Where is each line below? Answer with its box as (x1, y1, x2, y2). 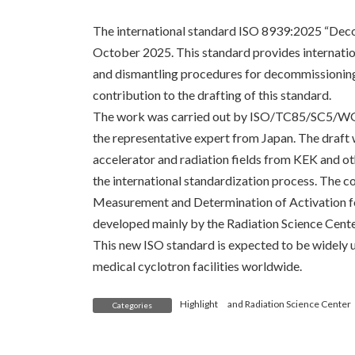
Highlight (180, 298, 218, 310)
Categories (113, 300, 152, 310)
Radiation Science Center (244, 298, 351, 310)
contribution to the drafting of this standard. (93, 87, 331, 102)
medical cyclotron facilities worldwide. (93, 258, 302, 273)
